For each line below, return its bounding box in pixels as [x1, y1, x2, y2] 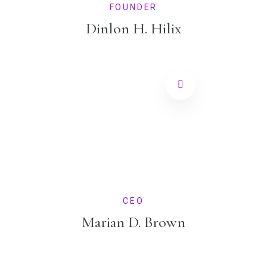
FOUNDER [109, 2, 158, 13]
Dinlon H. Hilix [86, 19, 181, 38]
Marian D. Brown [82, 213, 185, 232]
